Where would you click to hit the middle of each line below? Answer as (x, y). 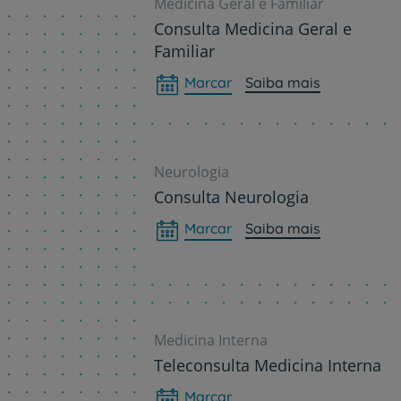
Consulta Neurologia (231, 196)
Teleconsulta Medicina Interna (268, 365)
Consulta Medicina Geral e (253, 28)
